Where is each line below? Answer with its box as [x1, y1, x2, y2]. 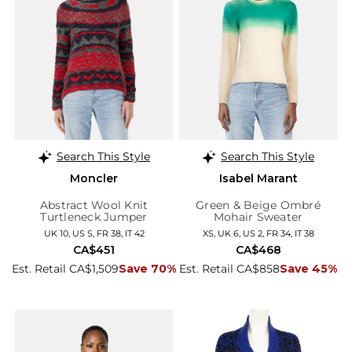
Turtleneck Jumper [40, 209, 148, 224]
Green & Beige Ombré [196, 197, 321, 212]
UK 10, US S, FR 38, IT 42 [43, 227, 145, 239]
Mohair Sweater [213, 209, 303, 224]
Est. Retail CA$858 [179, 261, 280, 276]
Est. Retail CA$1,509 [12, 261, 119, 276]
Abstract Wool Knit [39, 197, 148, 212]
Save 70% [119, 261, 176, 276]
